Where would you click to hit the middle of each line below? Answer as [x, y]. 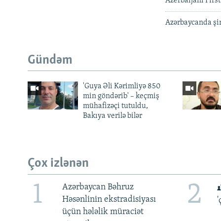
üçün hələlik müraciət [103, 212]
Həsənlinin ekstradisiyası [109, 200]
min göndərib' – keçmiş [121, 96]
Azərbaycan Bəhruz [98, 187]
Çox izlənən [58, 164]
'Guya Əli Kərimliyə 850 [122, 87]
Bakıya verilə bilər [112, 116]
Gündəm [50, 60]
